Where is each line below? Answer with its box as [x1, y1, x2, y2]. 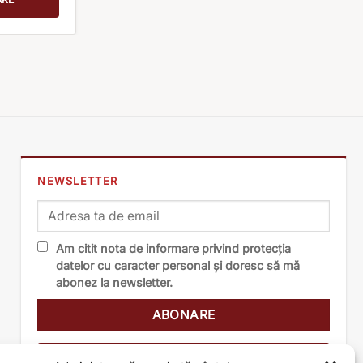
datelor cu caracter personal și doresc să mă [56, 258, 301, 272]
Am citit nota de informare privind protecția [56, 241, 292, 255]
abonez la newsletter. [56, 275, 173, 289]
